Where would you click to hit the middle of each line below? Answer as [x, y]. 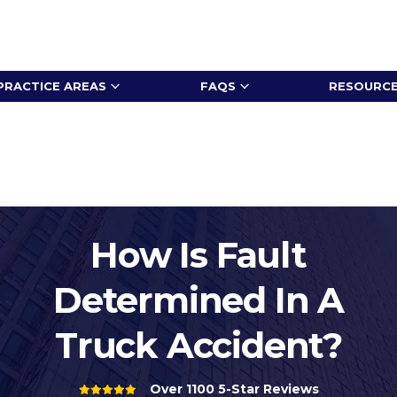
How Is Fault [198, 254]
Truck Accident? [198, 345]
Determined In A [198, 300]
